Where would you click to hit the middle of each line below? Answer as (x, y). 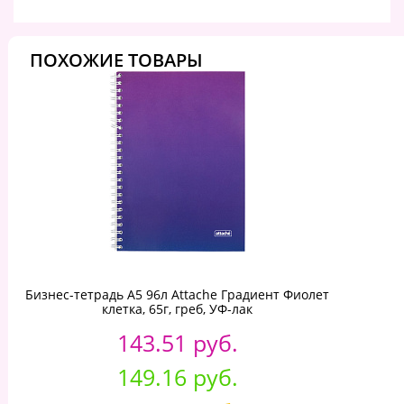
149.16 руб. (177, 376)
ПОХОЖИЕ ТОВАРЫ (116, 60)
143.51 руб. (177, 342)
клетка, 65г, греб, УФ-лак (177, 308)
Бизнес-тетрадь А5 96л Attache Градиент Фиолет (177, 294)
